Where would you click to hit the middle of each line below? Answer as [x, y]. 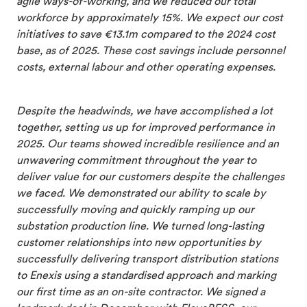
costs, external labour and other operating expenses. [147, 67]
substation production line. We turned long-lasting [140, 226]
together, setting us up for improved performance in [146, 128]
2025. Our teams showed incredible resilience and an [148, 144]
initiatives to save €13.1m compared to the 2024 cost [146, 35]
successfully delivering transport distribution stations [147, 259]
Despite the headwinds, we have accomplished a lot [145, 111]
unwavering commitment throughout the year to [136, 161]
